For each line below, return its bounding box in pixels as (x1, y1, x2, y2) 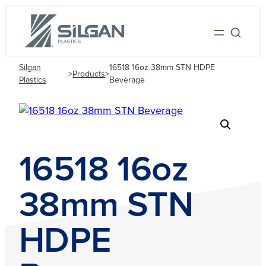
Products (72, 69, 106, 78)
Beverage (109, 76, 145, 85)
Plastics (19, 76, 46, 85)
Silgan (19, 64, 41, 72)
